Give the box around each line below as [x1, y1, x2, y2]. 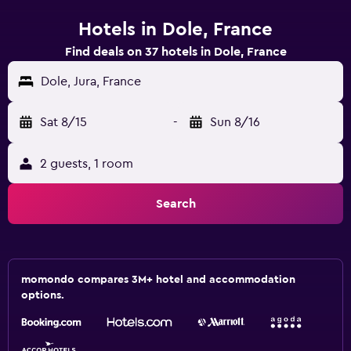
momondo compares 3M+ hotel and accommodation [21, 274, 295, 285]
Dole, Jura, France [41, 75, 141, 88]
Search [155, 197, 196, 210]
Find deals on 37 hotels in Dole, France [64, 45, 287, 58]
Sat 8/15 [40, 116, 87, 128]
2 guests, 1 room [40, 157, 133, 170]
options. [21, 290, 64, 301]
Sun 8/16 [210, 116, 260, 128]
